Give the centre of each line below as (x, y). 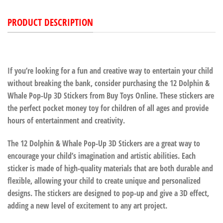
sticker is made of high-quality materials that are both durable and (110, 168)
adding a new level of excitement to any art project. (87, 205)
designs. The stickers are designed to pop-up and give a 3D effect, (108, 193)
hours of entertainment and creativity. (66, 120)
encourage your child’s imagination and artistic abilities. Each (102, 156)
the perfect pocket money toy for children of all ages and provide (108, 108)
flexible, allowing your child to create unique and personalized (104, 180)
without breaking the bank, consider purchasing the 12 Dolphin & (109, 83)
